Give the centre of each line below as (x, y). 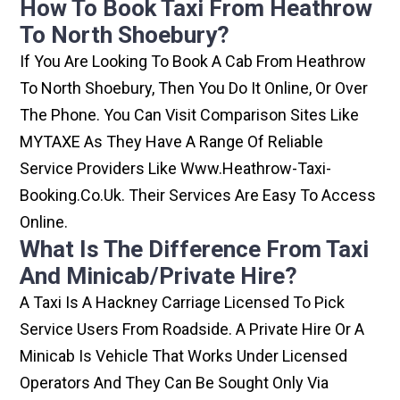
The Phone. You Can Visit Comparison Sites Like (190, 115)
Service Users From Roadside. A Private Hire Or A (192, 329)
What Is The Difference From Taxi (195, 250)
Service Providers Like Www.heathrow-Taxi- (176, 169)
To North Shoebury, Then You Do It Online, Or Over (194, 88)
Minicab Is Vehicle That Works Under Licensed (184, 356)
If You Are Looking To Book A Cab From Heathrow (193, 62)
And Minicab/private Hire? (159, 276)
